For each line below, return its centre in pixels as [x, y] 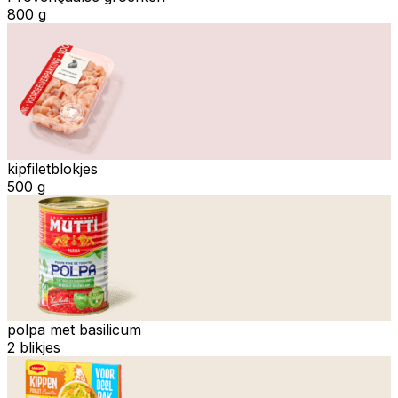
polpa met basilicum [74, 329]
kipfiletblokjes [52, 168]
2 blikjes [34, 347]
